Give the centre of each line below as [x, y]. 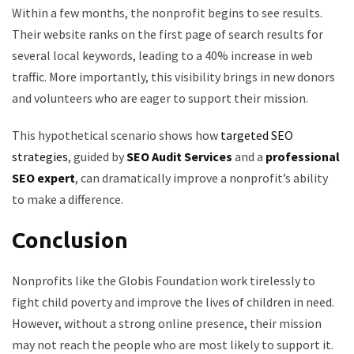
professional [303, 156]
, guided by [97, 156]
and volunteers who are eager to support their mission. [160, 98]
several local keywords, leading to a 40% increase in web [162, 55]
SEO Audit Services [179, 156]
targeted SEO [257, 135]
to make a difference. [68, 199]
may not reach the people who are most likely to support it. [173, 345]
